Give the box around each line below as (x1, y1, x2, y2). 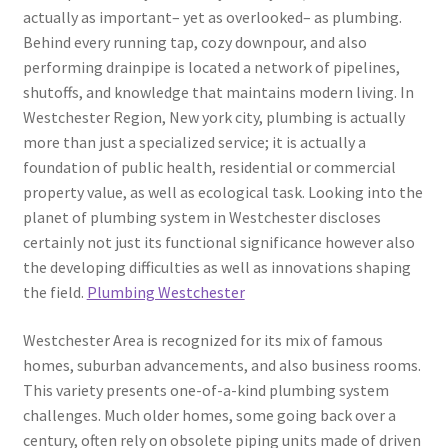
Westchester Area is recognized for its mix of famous (22, 330, 383, 351)
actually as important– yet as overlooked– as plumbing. (22, 7, 402, 28)
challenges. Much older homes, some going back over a (22, 405, 396, 426)
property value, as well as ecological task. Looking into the (22, 182, 423, 203)
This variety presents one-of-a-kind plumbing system (22, 380, 389, 401)
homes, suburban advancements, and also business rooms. (22, 355, 421, 376)
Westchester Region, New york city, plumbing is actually (22, 107, 405, 128)
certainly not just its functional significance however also (22, 232, 415, 253)
